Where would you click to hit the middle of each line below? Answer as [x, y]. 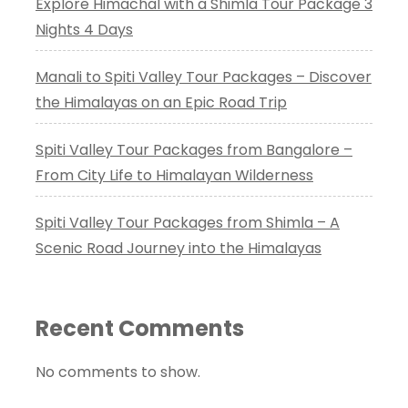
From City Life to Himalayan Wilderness [174, 176]
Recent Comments [140, 329]
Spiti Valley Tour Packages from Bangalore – [194, 150]
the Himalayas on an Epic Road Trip [161, 103]
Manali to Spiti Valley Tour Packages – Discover [204, 77]
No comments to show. [118, 372]
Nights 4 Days [84, 30]
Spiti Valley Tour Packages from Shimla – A [188, 223]
